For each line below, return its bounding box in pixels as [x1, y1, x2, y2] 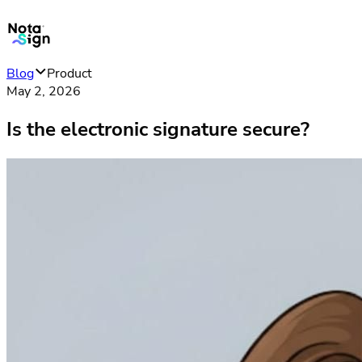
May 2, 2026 [6, 82, 81, 100]
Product [47, 65, 92, 82]
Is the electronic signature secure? [6, 116, 309, 142]
